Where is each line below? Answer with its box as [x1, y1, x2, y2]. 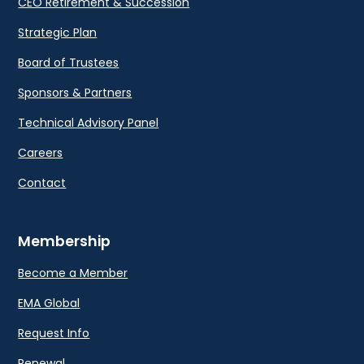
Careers [18, 145, 63, 162]
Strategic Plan [18, 24, 97, 41]
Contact [18, 175, 67, 192]
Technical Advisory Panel [18, 115, 159, 132]
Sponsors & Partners [18, 84, 132, 102]
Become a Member [18, 265, 128, 282]
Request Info [18, 325, 90, 342]
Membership [18, 232, 111, 252]
